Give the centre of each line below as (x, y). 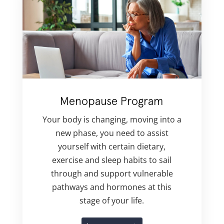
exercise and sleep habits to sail (112, 160)
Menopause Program (112, 101)
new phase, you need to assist (112, 133)
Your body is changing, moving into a (112, 120)
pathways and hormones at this (112, 187)
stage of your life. (112, 201)
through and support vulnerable (112, 174)
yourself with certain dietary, (112, 147)
